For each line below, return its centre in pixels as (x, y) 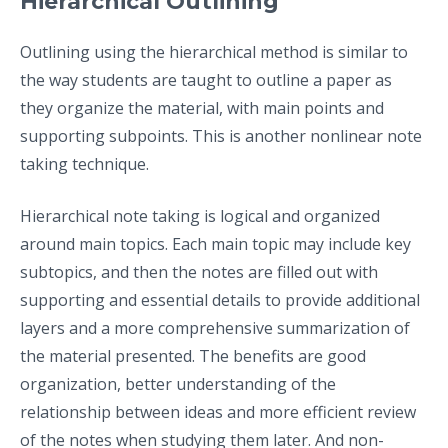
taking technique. (84, 163)
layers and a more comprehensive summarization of (215, 327)
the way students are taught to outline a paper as (206, 79)
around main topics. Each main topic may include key (215, 243)
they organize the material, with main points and (202, 107)
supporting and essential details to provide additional (220, 299)
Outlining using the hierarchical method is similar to (214, 51)
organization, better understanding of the (178, 383)
